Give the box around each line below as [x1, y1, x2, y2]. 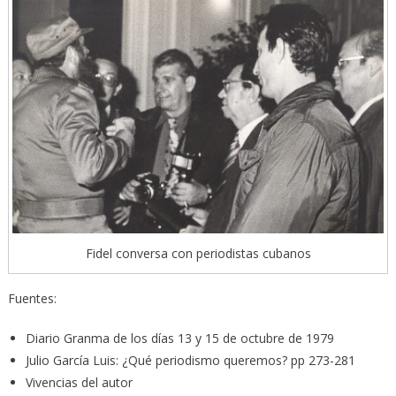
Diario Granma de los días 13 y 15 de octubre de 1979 [25, 329, 334, 346]
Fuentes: [7, 289, 57, 307]
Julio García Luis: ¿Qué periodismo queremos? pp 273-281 [25, 351, 355, 369]
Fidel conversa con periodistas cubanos [85, 244, 311, 262]
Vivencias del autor [25, 373, 133, 391]
